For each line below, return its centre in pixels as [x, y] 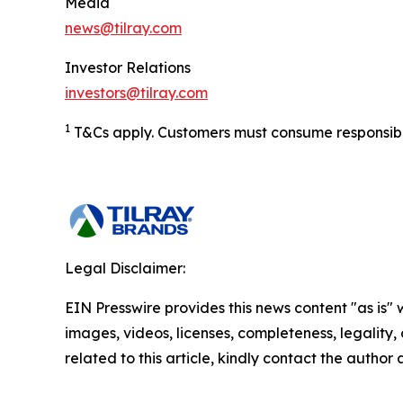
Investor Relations [130, 68]
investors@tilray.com [136, 93]
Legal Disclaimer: [125, 269]
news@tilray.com [123, 28]
